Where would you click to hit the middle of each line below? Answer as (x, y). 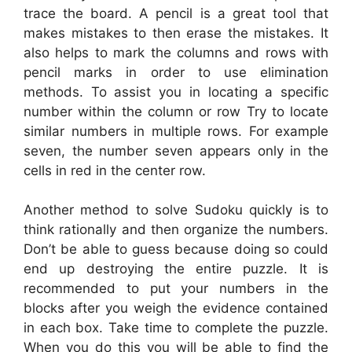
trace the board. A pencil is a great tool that (176, 13)
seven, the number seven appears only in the (176, 150)
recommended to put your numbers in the (176, 289)
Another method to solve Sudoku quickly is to (176, 210)
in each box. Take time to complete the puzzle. (176, 328)
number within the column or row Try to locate (176, 111)
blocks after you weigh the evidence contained (176, 308)
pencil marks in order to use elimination (176, 72)
